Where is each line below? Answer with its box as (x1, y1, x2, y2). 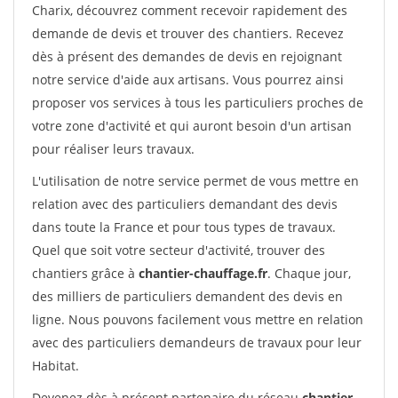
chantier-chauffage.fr (139, 265, 267, 282)
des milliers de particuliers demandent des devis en (32, 288, 343, 305)
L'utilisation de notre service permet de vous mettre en (32, 172, 359, 189)
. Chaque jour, (267, 265, 351, 282)
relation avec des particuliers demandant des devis (32, 195, 338, 212)
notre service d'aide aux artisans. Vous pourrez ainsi (32, 71, 344, 88)
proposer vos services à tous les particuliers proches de (32, 94, 363, 111)
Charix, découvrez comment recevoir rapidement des (32, 2, 347, 19)
